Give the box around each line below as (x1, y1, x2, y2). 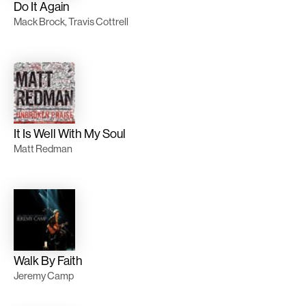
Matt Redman (14, 142, 72, 156)
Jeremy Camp (14, 269, 74, 283)
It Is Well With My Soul (14, 126, 126, 142)
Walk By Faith (14, 253, 83, 269)
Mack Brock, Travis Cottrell (14, 15, 128, 29)
